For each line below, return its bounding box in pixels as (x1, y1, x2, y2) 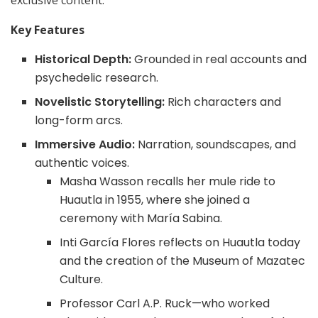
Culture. (59, 271, 103, 288)
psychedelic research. (35, 70, 159, 87)
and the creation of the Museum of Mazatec (59, 253, 305, 270)
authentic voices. (35, 155, 130, 172)
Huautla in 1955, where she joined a (59, 192, 250, 209)
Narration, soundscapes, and (135, 136, 297, 153)
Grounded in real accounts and (131, 51, 307, 68)
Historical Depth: (35, 51, 132, 68)
